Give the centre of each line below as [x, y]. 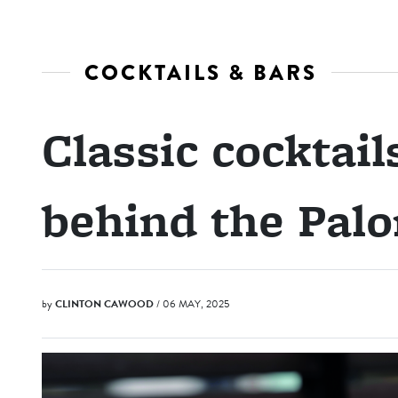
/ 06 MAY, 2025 [193, 304]
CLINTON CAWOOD [104, 304]
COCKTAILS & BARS [201, 72]
